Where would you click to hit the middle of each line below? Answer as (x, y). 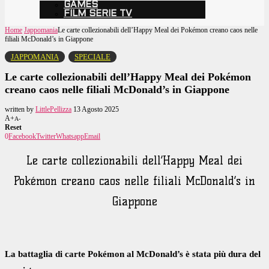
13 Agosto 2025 (96, 109)
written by (20, 109)
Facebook (22, 136)
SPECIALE (92, 57)
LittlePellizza (53, 109)
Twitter (46, 136)
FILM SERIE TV (98, 14)
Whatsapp (70, 136)
